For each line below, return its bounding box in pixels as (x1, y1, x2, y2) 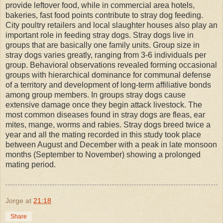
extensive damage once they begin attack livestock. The (5, 100, 202, 109)
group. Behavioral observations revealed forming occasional (5, 60, 217, 69)
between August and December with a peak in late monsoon (5, 140, 217, 149)
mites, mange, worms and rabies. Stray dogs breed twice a (5, 120, 211, 129)
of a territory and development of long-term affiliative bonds (5, 80, 211, 89)
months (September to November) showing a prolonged (5, 150, 201, 159)
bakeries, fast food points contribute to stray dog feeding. (5, 10, 203, 19)
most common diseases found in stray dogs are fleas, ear (5, 110, 205, 119)
